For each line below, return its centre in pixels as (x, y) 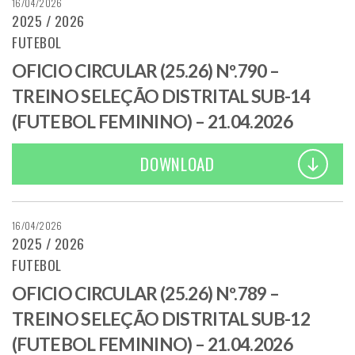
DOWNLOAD (177, 163)
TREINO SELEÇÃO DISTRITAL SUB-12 (161, 319)
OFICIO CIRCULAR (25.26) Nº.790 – (146, 71)
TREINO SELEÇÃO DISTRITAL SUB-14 (161, 97)
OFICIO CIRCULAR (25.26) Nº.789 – (146, 293)
